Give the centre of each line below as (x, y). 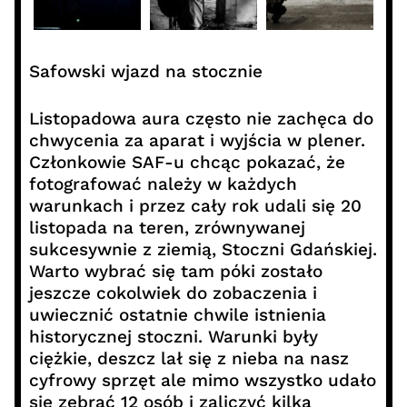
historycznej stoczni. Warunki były (173, 337)
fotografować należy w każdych (163, 184)
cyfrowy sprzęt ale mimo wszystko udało (202, 381)
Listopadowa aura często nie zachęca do (201, 119)
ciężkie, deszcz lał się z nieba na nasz (189, 359)
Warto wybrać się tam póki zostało (175, 272)
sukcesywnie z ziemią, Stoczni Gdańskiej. (203, 250)
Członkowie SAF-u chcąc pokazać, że (187, 163)
